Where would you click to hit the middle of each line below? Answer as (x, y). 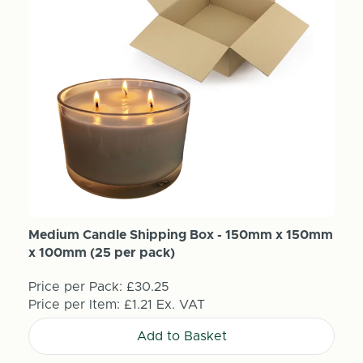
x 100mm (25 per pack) (101, 252)
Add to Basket (181, 336)
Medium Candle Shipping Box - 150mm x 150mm (180, 235)
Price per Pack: (75, 286)
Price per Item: (76, 304)
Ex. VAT (180, 304)
